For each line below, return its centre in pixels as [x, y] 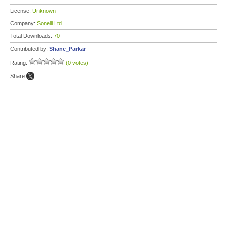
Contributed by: [30, 49]
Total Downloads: [32, 36]
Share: [18, 76]
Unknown [44, 11]
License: [21, 11]
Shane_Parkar [67, 49]
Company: [24, 23]
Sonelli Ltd [49, 23]
